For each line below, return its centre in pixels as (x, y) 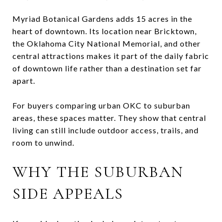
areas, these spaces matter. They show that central (109, 117)
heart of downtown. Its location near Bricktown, (105, 31)
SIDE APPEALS (68, 193)
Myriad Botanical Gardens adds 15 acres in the (102, 18)
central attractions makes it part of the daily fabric (111, 55)
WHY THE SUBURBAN (98, 171)
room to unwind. (43, 142)
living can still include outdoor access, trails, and (106, 130)
